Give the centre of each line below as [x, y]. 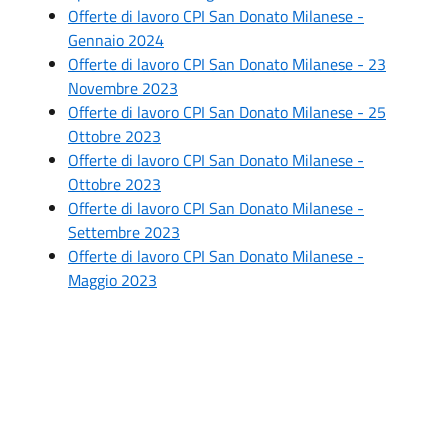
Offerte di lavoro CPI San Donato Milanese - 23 [227, 63]
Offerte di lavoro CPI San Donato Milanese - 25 [227, 111]
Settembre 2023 [124, 231]
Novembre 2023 [123, 87]
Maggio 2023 [112, 279]
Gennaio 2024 [116, 39]
